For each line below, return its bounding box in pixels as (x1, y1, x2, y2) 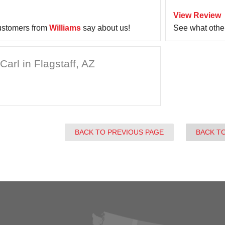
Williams (49, 24, 81, 32)
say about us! (81, 24, 130, 32)
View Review (173, 11, 221, 20)
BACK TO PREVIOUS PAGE (75, 128, 164, 136)
